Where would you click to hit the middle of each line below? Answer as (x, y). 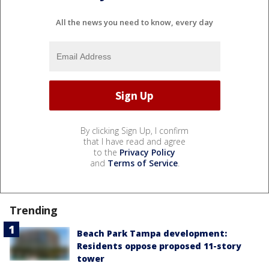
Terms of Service (142, 163)
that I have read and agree (134, 142)
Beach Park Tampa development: (152, 234)
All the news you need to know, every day (134, 23)
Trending (34, 210)
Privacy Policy (147, 153)
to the (107, 153)
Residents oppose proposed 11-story (159, 246)
